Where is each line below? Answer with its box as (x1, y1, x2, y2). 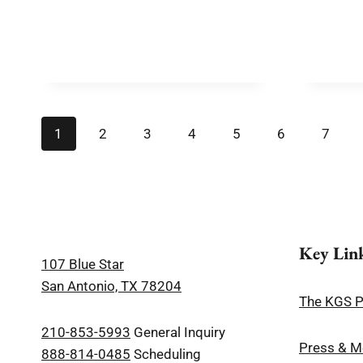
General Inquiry (130, 324, 225, 341)
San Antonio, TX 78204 (41, 278, 181, 295)
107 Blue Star (41, 256, 124, 273)
